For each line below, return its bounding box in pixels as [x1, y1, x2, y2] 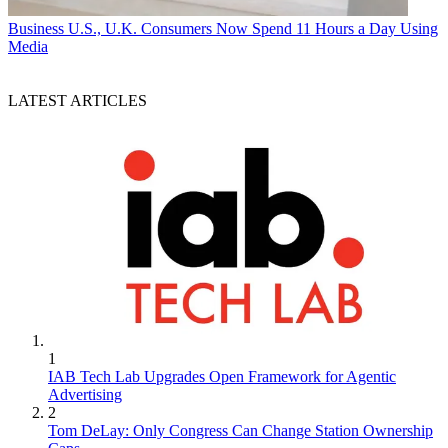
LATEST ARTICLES [8, 92, 147, 109]
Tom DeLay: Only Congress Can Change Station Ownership [48, 422, 433, 440]
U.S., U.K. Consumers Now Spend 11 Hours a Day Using [68, 20, 438, 37]
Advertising [48, 386, 122, 404]
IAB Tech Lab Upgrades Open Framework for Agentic [48, 368, 396, 386]
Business [8, 20, 64, 37]
